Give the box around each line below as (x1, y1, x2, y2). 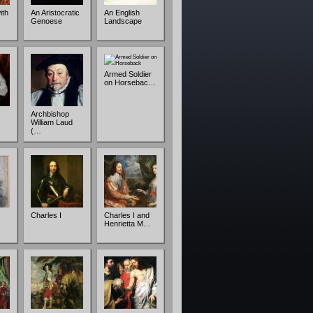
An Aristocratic (31, 8, 80, 17)
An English (104, 8, 140, 17)
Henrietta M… (104, 219, 151, 228)
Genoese (31, 17, 62, 25)
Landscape (104, 17, 142, 25)
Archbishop (31, 110, 69, 118)
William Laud (31, 118, 73, 126)
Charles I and (104, 211, 150, 219)
